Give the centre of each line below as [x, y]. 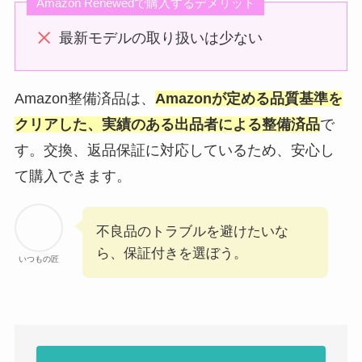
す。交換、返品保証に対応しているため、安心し [174, 150]
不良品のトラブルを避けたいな [192, 231]
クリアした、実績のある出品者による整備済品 [167, 124]
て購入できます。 [72, 176]
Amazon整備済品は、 [84, 98]
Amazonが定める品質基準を [248, 98]
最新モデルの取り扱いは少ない [160, 38]
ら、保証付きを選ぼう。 [171, 253]
